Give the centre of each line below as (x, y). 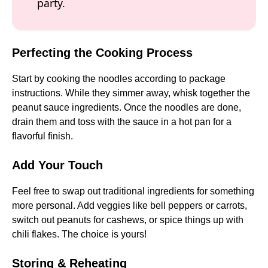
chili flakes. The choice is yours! (79, 234)
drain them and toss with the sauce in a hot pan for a (122, 122)
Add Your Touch (57, 165)
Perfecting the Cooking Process (102, 53)
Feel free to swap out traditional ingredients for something (133, 191)
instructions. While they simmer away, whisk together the (131, 93)
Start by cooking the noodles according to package (119, 79)
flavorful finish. (42, 136)
